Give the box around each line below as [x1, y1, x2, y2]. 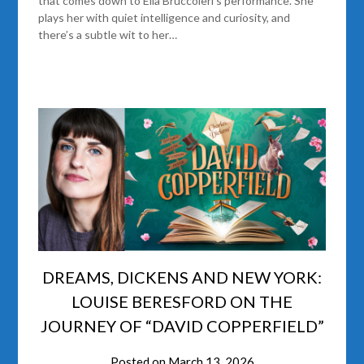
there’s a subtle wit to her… [38, 27, 178, 41]
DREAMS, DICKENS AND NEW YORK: [42, 267, 322, 288]
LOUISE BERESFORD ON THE [71, 292, 292, 312]
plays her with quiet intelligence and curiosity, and [38, 10, 291, 24]
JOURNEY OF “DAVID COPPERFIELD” [40, 316, 324, 336]
